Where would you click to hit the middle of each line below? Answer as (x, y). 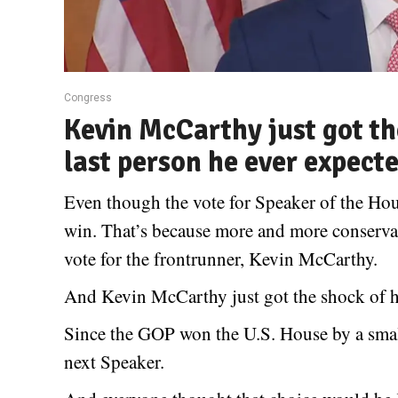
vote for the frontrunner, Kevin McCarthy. (221, 258)
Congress (88, 97)
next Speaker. (114, 361)
